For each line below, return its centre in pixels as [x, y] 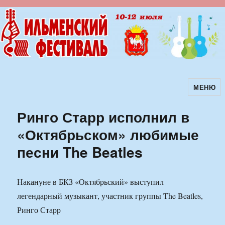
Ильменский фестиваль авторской [104, 94]
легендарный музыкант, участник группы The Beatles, [110, 196]
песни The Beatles [80, 152]
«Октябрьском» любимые [108, 135]
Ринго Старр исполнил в [103, 117]
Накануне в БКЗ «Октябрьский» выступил [91, 182]
